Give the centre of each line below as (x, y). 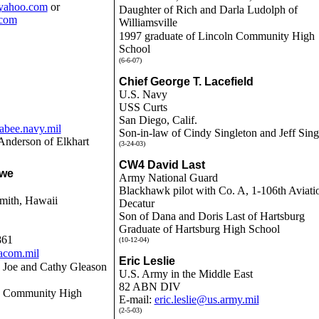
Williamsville (148, 22)
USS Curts (143, 107)
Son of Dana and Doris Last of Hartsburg (211, 216)
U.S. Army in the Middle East (185, 274)
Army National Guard (168, 178)
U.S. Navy (143, 94)
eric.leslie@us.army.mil (206, 299)
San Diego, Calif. (158, 120)
